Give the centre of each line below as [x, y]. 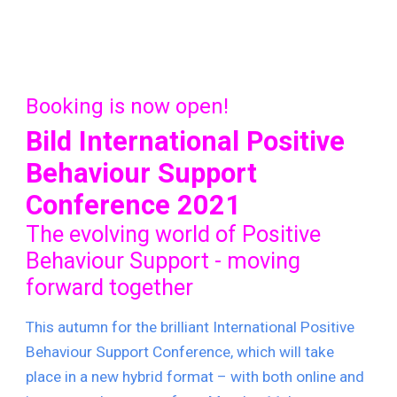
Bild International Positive [186, 141]
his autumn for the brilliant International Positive [195, 327]
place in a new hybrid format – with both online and [195, 377]
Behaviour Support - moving [163, 261]
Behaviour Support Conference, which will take [180, 352]
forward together [110, 288]
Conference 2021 [134, 205]
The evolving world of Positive [174, 234]
